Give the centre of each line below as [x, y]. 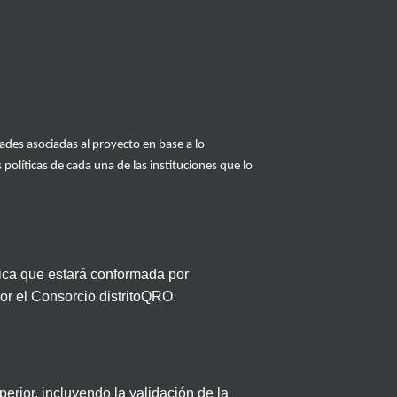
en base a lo [172, 145]
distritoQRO [136, 297]
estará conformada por [118, 275]
